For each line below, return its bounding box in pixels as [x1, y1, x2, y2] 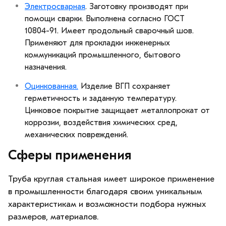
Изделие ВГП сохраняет [78, 81, 171, 91]
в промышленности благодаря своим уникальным [8, 186, 202, 196]
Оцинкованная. [25, 81, 78, 91]
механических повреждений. [25, 130, 128, 139]
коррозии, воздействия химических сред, [25, 118, 178, 127]
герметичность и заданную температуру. [25, 93, 177, 103]
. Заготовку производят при [85, 2, 188, 11]
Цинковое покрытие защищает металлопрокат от [25, 105, 210, 115]
